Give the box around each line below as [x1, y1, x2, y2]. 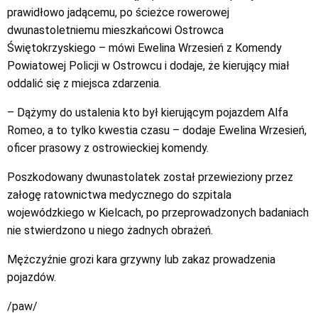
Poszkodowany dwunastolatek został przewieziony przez [7, 170, 293, 184]
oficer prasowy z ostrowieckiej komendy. [7, 141, 209, 155]
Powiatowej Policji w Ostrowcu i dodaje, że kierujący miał [7, 59, 290, 72]
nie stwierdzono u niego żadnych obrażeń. [7, 224, 213, 237]
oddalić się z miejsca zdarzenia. [7, 77, 161, 90]
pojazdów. [7, 270, 56, 284]
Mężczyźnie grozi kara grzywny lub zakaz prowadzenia [7, 253, 275, 266]
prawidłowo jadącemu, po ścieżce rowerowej [7, 6, 229, 19]
